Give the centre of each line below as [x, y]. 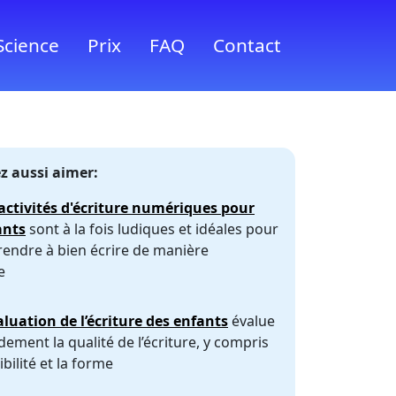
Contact [247, 45]
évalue [251, 320]
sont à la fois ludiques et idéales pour [152, 228]
